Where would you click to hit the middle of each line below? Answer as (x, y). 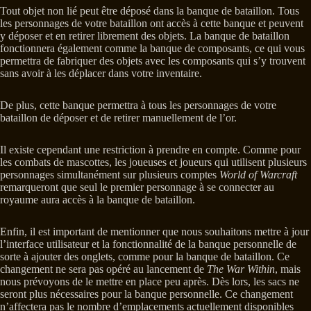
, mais (288, 269)
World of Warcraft (258, 174)
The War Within (241, 269)
